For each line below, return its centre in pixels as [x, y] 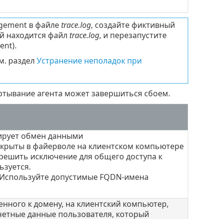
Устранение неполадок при [89, 61]
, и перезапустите [133, 35]
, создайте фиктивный [133, 25]
